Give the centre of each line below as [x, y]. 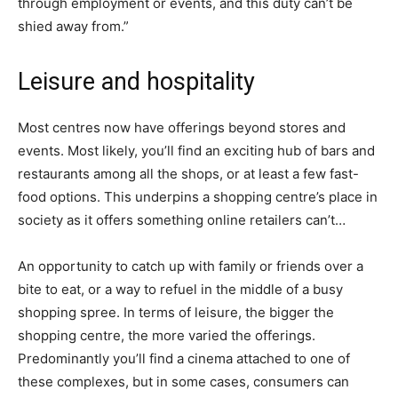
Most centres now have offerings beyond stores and [182, 128]
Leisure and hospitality [136, 82]
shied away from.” [73, 27]
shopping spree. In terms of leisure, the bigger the [176, 313]
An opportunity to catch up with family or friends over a [191, 267]
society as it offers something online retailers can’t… [182, 220]
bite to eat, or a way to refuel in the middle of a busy [180, 290]
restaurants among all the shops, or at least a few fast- [188, 174]
